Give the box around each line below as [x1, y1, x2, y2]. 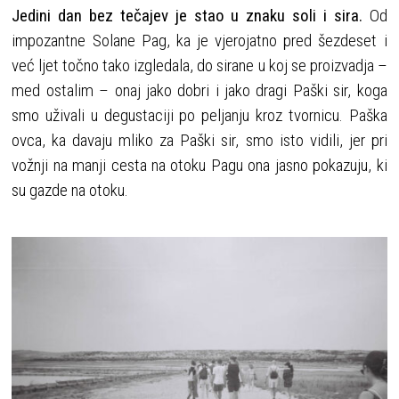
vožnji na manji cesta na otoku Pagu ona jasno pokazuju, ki [12, 155, 387, 176]
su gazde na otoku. [12, 180, 129, 201]
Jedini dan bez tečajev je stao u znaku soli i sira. [12, 5, 370, 27]
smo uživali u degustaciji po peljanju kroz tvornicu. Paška [12, 105, 387, 126]
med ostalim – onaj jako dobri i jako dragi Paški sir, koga [12, 80, 387, 102]
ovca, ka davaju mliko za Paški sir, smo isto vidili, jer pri [12, 130, 387, 151]
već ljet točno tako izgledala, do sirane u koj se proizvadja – [12, 55, 387, 77]
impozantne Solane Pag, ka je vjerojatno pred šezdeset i [12, 30, 387, 52]
